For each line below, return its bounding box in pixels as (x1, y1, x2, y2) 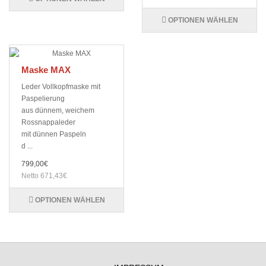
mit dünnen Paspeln (21, 130, 86, 139)
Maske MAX (21, 65, 71, 75)
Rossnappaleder (21, 118, 75, 127)
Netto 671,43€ (21, 172, 67, 180)
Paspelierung (21, 94, 65, 103)
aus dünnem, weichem (21, 106, 94, 115)
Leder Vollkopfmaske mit (21, 83, 100, 91)
